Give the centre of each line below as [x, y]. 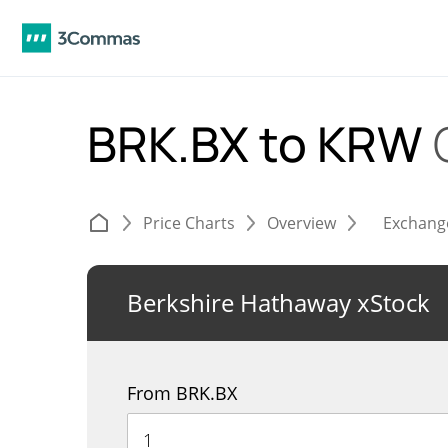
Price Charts [189, 223]
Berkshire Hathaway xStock [278, 302]
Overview [301, 223]
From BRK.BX [182, 393]
